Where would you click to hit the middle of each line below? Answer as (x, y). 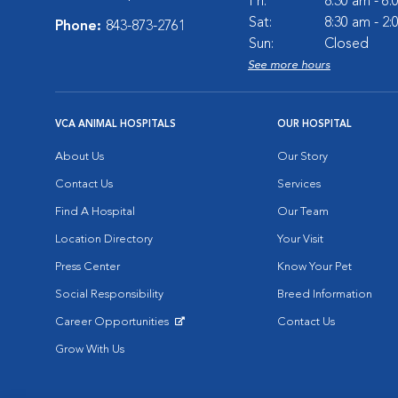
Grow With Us (90, 350)
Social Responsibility (109, 295)
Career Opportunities (113, 322)
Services (299, 184)
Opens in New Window (115, 335)
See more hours (289, 65)
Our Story (302, 157)
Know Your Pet (314, 267)
